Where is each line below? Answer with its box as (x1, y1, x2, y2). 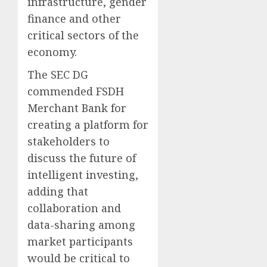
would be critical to (27, 251, 130, 266)
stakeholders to (27, 134, 110, 149)
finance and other (27, 11, 121, 26)
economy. (27, 45, 77, 60)
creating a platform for (27, 117, 148, 132)
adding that (27, 184, 88, 199)
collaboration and (27, 201, 121, 216)
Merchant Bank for (27, 101, 126, 116)
